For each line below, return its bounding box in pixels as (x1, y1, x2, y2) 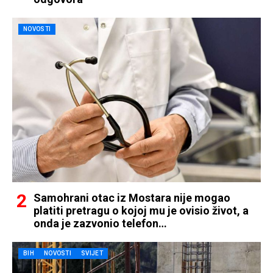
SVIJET (81, 250, 103, 257)
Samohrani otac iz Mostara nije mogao (34, 191, 230, 204)
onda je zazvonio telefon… (34, 217, 167, 230)
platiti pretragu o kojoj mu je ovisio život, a (34, 204, 249, 217)
